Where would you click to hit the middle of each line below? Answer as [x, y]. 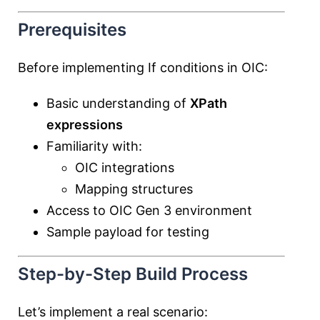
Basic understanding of [118, 103]
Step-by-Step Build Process [133, 274]
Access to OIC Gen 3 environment [149, 210]
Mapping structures [134, 189]
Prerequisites [72, 30]
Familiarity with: [94, 146]
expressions [85, 125]
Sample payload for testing [128, 232]
